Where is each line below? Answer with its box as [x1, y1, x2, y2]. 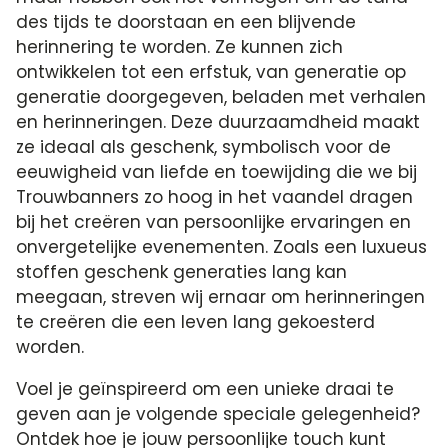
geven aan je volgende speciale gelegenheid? [16, 401, 421, 426]
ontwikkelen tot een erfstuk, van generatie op [16, 59, 407, 84]
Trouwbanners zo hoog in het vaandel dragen [16, 184, 414, 209]
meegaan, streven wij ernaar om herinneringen [16, 284, 426, 309]
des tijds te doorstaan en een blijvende [16, 9, 357, 34]
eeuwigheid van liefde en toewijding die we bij [16, 159, 418, 184]
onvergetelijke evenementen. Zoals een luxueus [16, 234, 428, 259]
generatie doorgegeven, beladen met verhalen [16, 84, 427, 109]
